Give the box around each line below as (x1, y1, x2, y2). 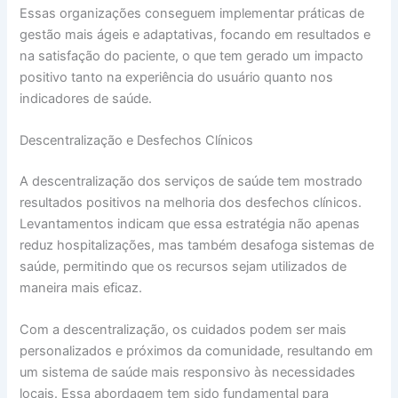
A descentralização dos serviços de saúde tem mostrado (20, 172, 363, 189)
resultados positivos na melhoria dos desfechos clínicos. (20, 194, 362, 211)
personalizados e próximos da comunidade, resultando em (20, 343, 374, 360)
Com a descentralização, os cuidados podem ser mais (20, 322, 347, 338)
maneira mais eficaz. (20, 279, 143, 296)
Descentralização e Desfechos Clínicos (20, 131, 254, 148)
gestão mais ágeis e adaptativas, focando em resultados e (20, 26, 371, 43)
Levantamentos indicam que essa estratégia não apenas (20, 215, 361, 232)
